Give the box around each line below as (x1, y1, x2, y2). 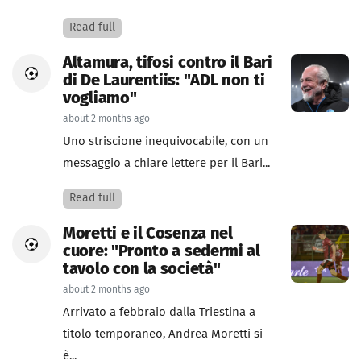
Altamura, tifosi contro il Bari (63, 55, 272, 71)
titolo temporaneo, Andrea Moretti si (63, 328, 263, 340)
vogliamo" (63, 90, 137, 106)
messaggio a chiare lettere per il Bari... (63, 157, 270, 169)
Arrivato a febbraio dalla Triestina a (63, 306, 255, 318)
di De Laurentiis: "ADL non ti (63, 73, 265, 89)
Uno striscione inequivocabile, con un (63, 135, 268, 147)
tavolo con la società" (63, 261, 221, 277)
